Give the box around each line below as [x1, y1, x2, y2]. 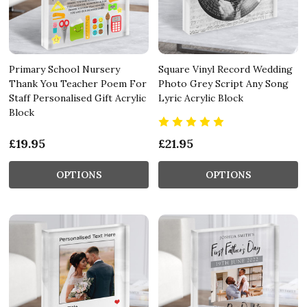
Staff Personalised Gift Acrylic [9, 91, 146, 104]
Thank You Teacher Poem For [9, 77, 147, 90]
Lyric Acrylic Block [158, 91, 243, 104]
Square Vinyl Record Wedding [158, 62, 293, 75]
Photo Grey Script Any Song [158, 77, 288, 90]
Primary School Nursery [9, 62, 120, 75]
